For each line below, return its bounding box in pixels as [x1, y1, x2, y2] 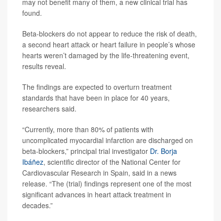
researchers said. [22, 104, 76, 114]
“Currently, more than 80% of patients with [22, 124, 153, 135]
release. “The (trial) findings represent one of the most [22, 179, 191, 189]
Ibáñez [22, 157, 43, 167]
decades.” [22, 200, 53, 211]
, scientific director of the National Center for [43, 157, 181, 167]
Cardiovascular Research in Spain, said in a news [22, 168, 177, 178]
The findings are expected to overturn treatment [22, 82, 172, 92]
